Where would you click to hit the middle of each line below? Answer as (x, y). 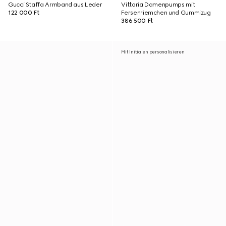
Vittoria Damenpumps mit (158, 5)
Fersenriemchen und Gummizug (166, 13)
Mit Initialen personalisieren (153, 52)
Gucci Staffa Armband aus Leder (55, 5)
